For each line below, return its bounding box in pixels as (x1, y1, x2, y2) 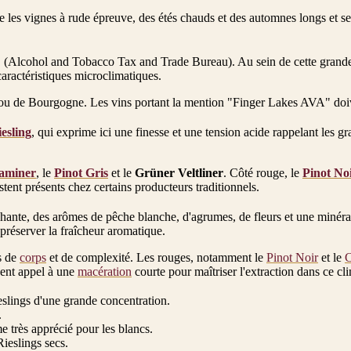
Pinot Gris (54, 165, 108, 179)
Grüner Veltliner (135, 165, 223, 179)
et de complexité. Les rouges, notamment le (46, 250, 266, 264)
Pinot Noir (266, 250, 318, 264)
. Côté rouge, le (223, 165, 302, 179)
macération (78, 264, 132, 278)
